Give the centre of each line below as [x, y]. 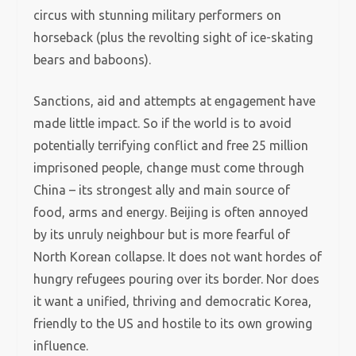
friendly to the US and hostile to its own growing [173, 323]
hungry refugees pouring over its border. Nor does [177, 279]
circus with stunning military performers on [158, 15]
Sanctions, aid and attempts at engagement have [175, 101]
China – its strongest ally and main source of [162, 190]
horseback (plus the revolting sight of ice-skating [174, 37]
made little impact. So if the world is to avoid [163, 123]
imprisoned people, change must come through [169, 168]
